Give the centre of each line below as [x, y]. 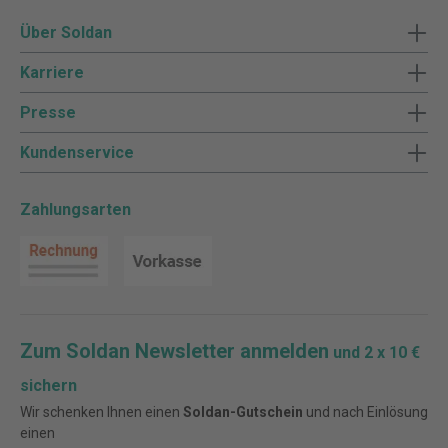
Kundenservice [77, 152]
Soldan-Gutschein [243, 412]
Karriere [52, 72]
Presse [48, 112]
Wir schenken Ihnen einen [101, 412]
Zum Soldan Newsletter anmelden [174, 351]
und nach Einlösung [365, 412]
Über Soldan [66, 32]
